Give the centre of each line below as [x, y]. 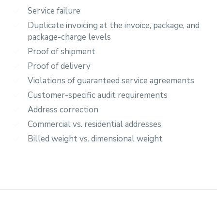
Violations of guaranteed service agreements [111, 81]
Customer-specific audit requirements [98, 95]
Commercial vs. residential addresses [94, 124]
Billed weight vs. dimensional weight [95, 139]
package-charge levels [69, 37]
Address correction [63, 110]
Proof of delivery [59, 66]
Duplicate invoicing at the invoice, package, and [114, 25]
